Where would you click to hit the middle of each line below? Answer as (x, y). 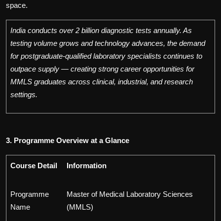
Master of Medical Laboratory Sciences (130, 194)
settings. (24, 95)
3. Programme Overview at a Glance (68, 141)
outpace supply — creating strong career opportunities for (102, 69)
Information (87, 166)
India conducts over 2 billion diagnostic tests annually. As (101, 31)
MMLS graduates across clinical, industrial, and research (102, 82)
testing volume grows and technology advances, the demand (108, 43)
